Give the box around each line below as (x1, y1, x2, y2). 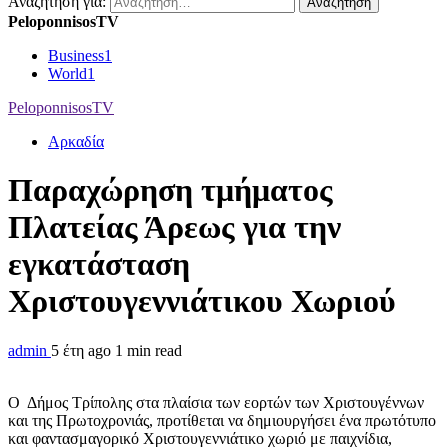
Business (48, 47, 104, 64)
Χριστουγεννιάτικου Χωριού (8, 283, 396, 320)
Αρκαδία (48, 133, 104, 150)
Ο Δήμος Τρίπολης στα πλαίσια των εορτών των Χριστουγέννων (8, 393, 424, 411)
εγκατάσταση (8, 246, 190, 283)
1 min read (115, 341, 182, 359)
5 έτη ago (51, 341, 115, 359)
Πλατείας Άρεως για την (8, 209, 341, 246)
